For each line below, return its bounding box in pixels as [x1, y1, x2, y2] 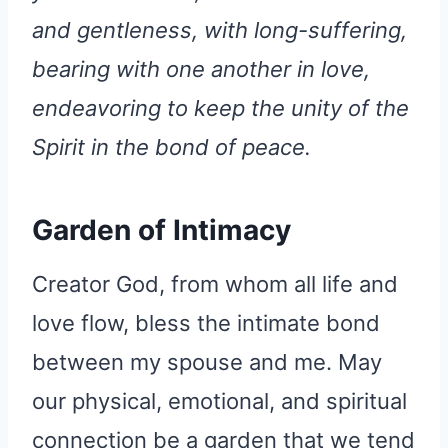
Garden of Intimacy [32, 213, 291, 248]
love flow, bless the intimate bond [32, 310, 380, 337]
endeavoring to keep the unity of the [32, 95, 409, 122]
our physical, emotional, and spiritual [32, 388, 407, 415]
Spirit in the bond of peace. [32, 134, 311, 161]
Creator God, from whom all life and [32, 271, 398, 298]
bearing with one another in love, [32, 56, 370, 83]
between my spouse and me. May [32, 349, 382, 376]
